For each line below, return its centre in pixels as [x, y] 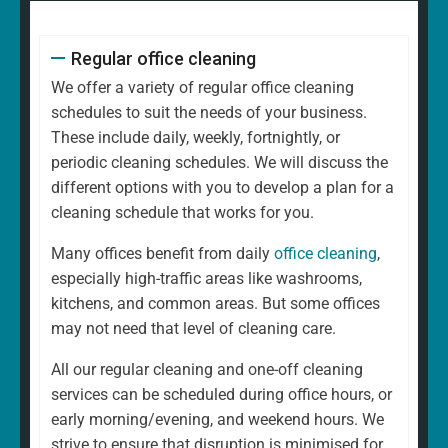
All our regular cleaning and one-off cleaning [207, 369]
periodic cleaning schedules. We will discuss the [219, 162]
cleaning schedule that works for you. [182, 212]
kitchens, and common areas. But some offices [215, 303]
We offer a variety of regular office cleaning [202, 87]
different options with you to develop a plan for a [222, 187]
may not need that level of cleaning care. [193, 328]
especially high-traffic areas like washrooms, [206, 278]
